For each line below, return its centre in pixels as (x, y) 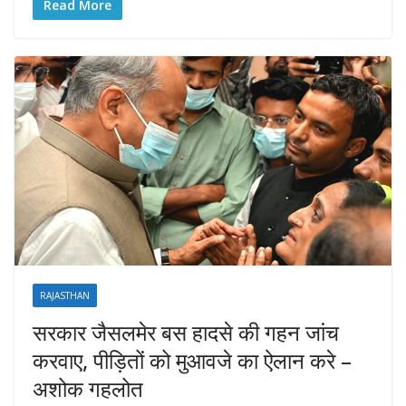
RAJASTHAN (65, 296)
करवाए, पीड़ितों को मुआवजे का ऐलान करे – (192, 361)
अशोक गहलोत (88, 389)
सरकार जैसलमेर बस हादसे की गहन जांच (186, 333)
